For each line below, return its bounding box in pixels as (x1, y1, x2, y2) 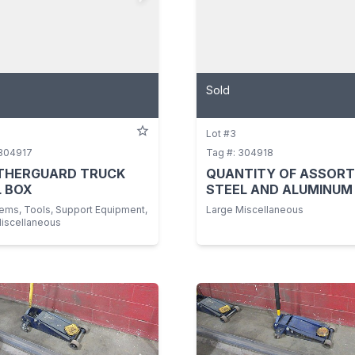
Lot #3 (206, 127, 236, 139)
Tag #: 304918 (206, 146, 273, 158)
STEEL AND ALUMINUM (206, 181, 353, 197)
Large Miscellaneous (206, 203, 303, 216)
